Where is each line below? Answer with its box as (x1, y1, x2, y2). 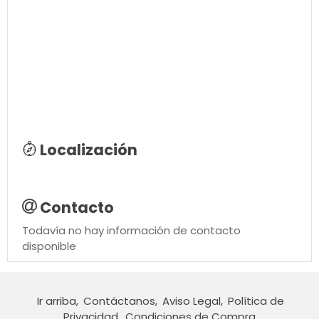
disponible (22, 239, 76, 253)
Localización (40, 140, 138, 160)
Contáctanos (83, 293, 155, 309)
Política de (228, 293, 284, 309)
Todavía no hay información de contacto (22, 223, 241, 238)
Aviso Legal (162, 293, 221, 309)
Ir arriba (37, 293, 76, 309)
